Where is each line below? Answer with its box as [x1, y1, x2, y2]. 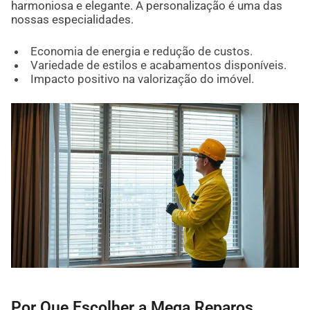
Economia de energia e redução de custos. [30, 44, 253, 58]
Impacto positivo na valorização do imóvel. [30, 71, 254, 86]
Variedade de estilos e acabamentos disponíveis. [30, 57, 286, 72]
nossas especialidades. [10, 12, 134, 26]
